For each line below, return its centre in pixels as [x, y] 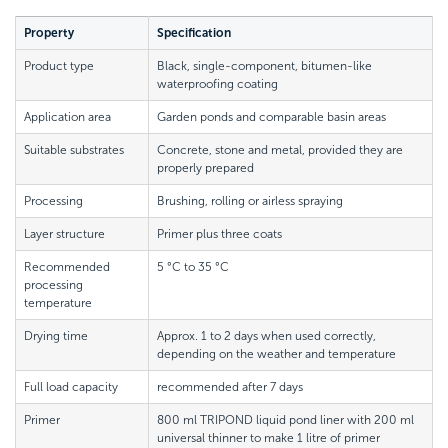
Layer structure [64, 234]
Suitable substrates [74, 150]
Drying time [56, 336]
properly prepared [205, 168]
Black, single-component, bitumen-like [264, 66]
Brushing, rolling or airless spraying [250, 201]
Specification [194, 33]
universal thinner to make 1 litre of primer [268, 438]
